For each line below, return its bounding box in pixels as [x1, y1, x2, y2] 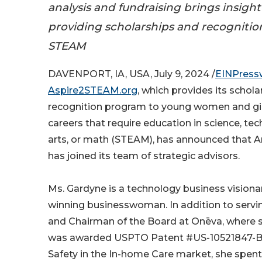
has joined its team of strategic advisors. [48, 150, 240, 162]
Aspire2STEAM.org [48, 85, 137, 96]
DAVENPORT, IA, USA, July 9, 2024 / [48, 68, 215, 80]
